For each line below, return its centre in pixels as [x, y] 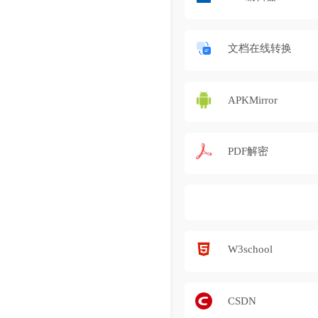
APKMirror [252, 100]
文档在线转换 [259, 48]
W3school [250, 249]
